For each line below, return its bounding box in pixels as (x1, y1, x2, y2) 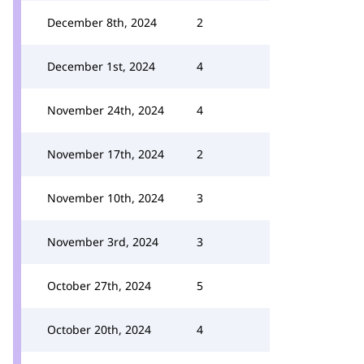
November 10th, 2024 (47, 190, 164, 206)
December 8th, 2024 (47, 15, 157, 30)
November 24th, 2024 (47, 102, 164, 118)
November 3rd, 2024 (47, 234, 158, 249)
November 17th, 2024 (47, 146, 164, 162)
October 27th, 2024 (47, 278, 151, 293)
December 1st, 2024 (47, 58, 155, 74)
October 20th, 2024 (47, 322, 151, 337)
